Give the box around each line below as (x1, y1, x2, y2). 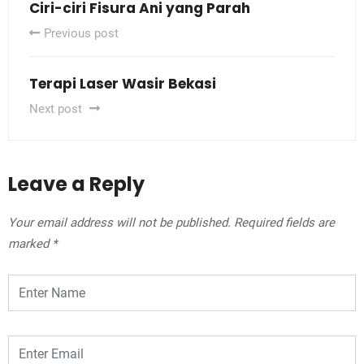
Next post (29, 102, 85, 117)
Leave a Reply (8, 171, 145, 198)
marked (8, 236, 52, 252)
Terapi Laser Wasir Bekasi (29, 74, 216, 94)
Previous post (44, 26, 119, 41)
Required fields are (234, 215, 335, 231)
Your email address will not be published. (8, 215, 231, 231)
